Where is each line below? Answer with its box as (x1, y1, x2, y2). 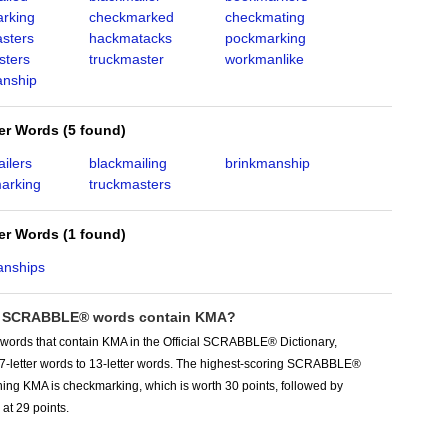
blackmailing (88, 155, 167, 171)
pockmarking (224, 30, 306, 46)
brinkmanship (224, 155, 310, 171)
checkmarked (88, 9, 174, 25)
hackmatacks (88, 30, 172, 46)
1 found (68, 226, 121, 242)
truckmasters (88, 176, 171, 192)
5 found (68, 122, 121, 138)
